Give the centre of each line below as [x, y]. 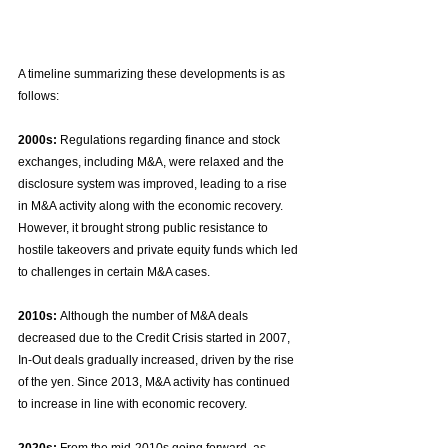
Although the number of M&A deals [154, 316]
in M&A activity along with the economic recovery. [152, 206]
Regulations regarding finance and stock [170, 140]
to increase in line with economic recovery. [132, 404]
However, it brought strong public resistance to [144, 228]
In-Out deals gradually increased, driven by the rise [157, 360]
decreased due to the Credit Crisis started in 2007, [155, 338]
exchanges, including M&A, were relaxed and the [152, 162]
